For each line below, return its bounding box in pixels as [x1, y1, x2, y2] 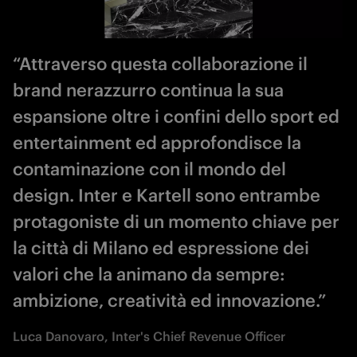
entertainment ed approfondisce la [13, 131, 301, 155]
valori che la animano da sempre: [13, 263, 285, 286]
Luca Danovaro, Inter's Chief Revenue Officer [13, 328, 285, 345]
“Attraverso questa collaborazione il [13, 53, 308, 76]
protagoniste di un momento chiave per [13, 210, 339, 233]
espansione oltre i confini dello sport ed [13, 105, 339, 128]
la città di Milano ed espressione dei [13, 237, 309, 260]
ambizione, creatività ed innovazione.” [13, 289, 326, 312]
